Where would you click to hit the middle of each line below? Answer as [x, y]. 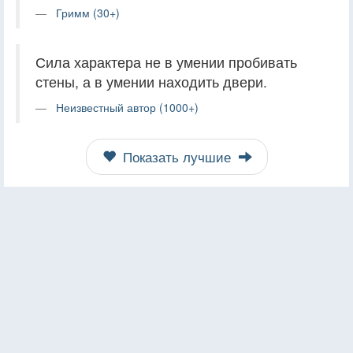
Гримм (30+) [88, 12]
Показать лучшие [176, 156]
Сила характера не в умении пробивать [166, 61]
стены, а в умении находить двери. [151, 81]
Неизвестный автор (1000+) [127, 107]
